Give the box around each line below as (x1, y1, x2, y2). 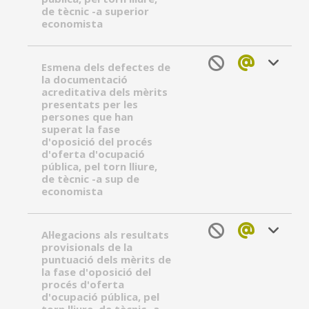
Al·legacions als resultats (41, 228, 169, 241)
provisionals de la (41, 240, 132, 254)
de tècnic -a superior (41, 4, 149, 18)
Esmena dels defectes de (41, 60, 170, 74)
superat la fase (41, 122, 120, 136)
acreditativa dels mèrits (41, 85, 168, 99)
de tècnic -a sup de (41, 172, 139, 186)
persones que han (41, 110, 133, 123)
